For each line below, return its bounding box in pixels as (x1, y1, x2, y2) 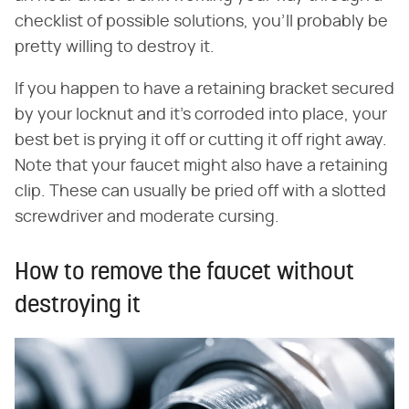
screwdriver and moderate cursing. (15, 208, 279, 225)
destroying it (15, 293, 141, 319)
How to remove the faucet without (15, 260, 354, 286)
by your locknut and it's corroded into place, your (15, 106, 387, 123)
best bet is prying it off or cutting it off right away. (15, 131, 387, 149)
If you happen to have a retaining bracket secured (15, 80, 394, 98)
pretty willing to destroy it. (15, 38, 215, 56)
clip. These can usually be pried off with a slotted (15, 183, 386, 200)
